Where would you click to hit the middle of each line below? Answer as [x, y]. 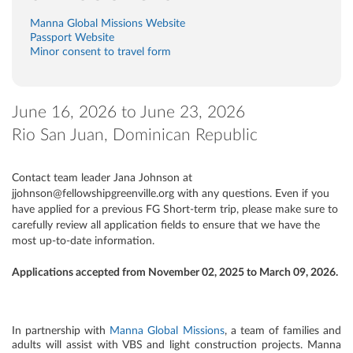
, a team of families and [283, 331]
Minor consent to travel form [100, 52]
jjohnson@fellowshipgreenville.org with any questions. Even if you [171, 194]
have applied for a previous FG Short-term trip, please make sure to [175, 210]
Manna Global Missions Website [107, 24]
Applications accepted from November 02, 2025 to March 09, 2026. [175, 273]
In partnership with [61, 331]
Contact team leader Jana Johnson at [102, 178]
